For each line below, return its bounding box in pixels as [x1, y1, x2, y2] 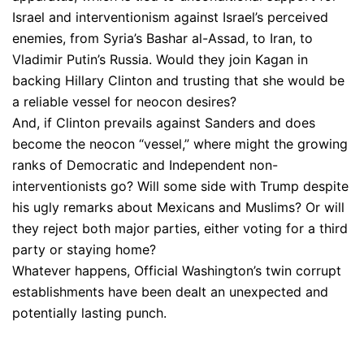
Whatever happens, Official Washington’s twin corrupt [12, 262, 341, 279]
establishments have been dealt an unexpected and [12, 283, 328, 300]
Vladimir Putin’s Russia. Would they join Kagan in [12, 50, 308, 67]
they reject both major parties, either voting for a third [12, 219, 348, 236]
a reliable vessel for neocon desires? [12, 93, 236, 110]
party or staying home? [12, 240, 156, 258]
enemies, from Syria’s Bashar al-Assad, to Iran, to [12, 29, 313, 46]
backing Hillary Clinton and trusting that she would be [12, 71, 344, 89]
